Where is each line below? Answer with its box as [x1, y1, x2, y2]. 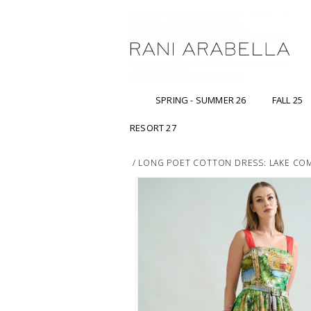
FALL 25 [271, 94, 303, 107]
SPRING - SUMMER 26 [155, 94, 246, 107]
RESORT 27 [130, 121, 176, 135]
